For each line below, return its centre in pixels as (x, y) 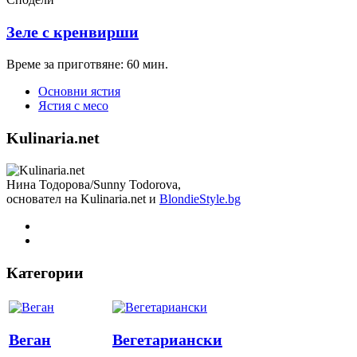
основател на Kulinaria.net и (83, 199)
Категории (45, 273)
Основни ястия (79, 92)
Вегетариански (167, 340)
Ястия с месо (73, 106)
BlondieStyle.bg (200, 199)
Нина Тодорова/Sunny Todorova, (94, 185)
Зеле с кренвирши (73, 32)
